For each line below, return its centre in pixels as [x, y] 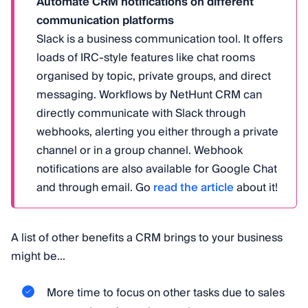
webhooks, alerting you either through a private [157, 132]
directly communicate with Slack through [141, 114]
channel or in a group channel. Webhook [140, 151]
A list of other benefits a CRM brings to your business [147, 238]
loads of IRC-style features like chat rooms [146, 58]
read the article [194, 188]
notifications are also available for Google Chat [157, 169]
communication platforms [105, 21]
